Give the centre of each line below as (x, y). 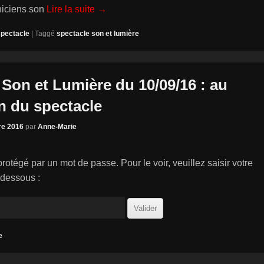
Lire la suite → (77, 9)
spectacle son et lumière (98, 34)
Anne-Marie (57, 127)
